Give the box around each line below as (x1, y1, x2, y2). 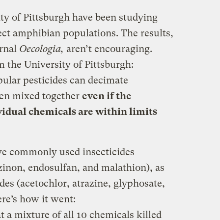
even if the (82, 90, 132, 102)
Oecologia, (19, 43, 66, 55)
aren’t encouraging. (66, 43, 152, 55)
